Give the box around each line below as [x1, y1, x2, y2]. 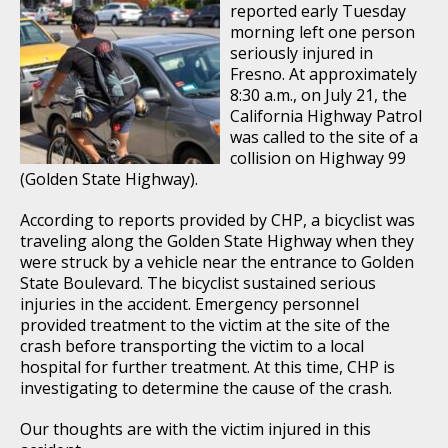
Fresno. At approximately [230, 62, 417, 85]
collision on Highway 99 [230, 146, 406, 169]
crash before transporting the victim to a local [20, 334, 364, 357]
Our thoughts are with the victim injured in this [20, 417, 371, 440]
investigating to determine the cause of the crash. [20, 376, 392, 399]
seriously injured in [230, 41, 373, 64]
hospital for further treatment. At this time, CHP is [20, 355, 395, 378]
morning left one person [230, 20, 415, 43]
